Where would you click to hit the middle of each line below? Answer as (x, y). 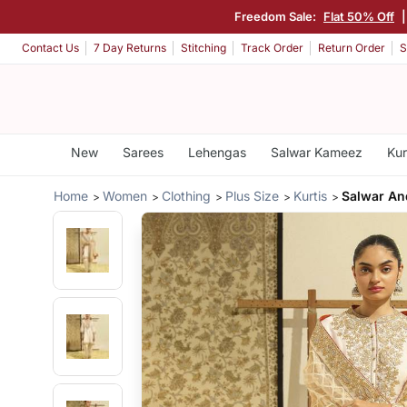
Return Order (352, 48)
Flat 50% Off (359, 16)
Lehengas (217, 152)
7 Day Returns (130, 48)
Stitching (203, 48)
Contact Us (50, 48)
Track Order (272, 48)
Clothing (187, 195)
